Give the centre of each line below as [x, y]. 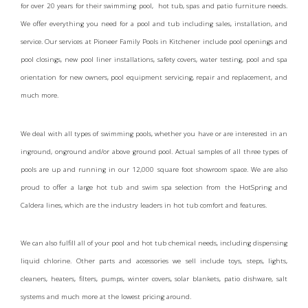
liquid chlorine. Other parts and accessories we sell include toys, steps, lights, [154, 261]
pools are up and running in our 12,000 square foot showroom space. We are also [154, 169]
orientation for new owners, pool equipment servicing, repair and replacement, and [154, 77]
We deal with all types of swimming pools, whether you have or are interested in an [154, 133]
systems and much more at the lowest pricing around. [106, 297]
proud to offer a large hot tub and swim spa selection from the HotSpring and [154, 187]
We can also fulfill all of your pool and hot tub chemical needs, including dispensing [154, 243]
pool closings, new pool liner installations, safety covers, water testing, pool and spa [154, 59]
